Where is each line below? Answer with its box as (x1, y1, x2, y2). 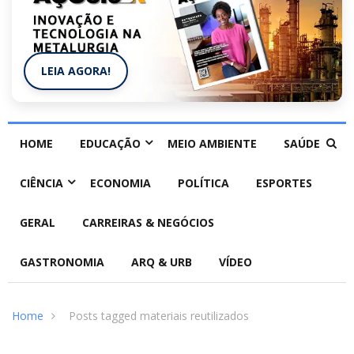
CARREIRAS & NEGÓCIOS (82, 215, 214, 231)
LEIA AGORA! (41, 63, 111, 79)
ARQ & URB (131, 254, 192, 270)
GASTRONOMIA (20, 254, 104, 270)
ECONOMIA (90, 175, 151, 191)
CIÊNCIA (20, 175, 63, 191)
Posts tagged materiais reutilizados (69, 308, 249, 324)
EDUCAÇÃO (80, 136, 141, 152)
